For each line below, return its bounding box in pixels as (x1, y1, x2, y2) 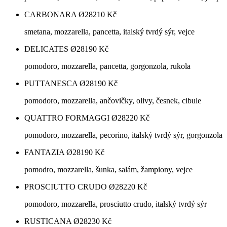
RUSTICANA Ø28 (24, 217, 88, 226)
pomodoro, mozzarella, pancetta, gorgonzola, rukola (24, 62, 191, 71)
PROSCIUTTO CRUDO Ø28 (24, 182, 123, 192)
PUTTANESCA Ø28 (24, 79, 94, 88)
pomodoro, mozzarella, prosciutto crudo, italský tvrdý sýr (24, 200, 207, 209)
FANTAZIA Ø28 (24, 148, 81, 157)
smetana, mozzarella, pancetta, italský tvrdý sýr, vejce (24, 27, 195, 36)
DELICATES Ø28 (24, 45, 85, 54)
